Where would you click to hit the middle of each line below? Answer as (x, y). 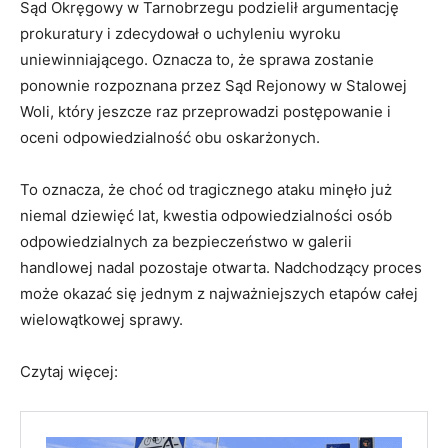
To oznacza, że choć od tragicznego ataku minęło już (206, 190)
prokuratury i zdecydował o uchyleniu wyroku (180, 34)
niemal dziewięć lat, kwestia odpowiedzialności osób (206, 216)
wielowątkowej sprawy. (101, 320)
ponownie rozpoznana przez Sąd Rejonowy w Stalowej (213, 86)
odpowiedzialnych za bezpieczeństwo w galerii (186, 242)
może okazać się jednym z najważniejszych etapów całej (219, 294)
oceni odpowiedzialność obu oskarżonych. (170, 138)
